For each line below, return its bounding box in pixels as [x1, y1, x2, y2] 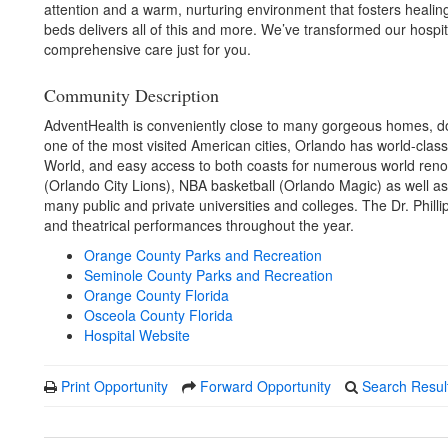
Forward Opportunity [200, 376, 331, 396]
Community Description [44, 83, 219, 107]
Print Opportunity [61, 376, 168, 396]
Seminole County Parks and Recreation [84, 265, 333, 285]
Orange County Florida [84, 285, 229, 305]
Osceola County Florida [84, 305, 233, 325]
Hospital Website [84, 325, 190, 345]
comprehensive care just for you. [44, 39, 251, 59]
